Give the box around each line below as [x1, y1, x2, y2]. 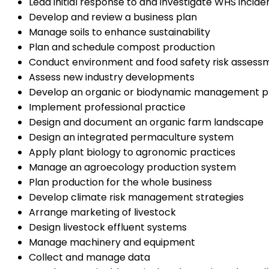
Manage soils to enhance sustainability [29, 25, 210, 39]
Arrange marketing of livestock [29, 205, 176, 219]
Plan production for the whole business [29, 175, 212, 189]
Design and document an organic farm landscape [29, 115, 264, 129]
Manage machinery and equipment [29, 235, 195, 249]
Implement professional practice [29, 100, 186, 114]
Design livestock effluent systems [29, 220, 187, 234]
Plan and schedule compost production [29, 40, 215, 54]
